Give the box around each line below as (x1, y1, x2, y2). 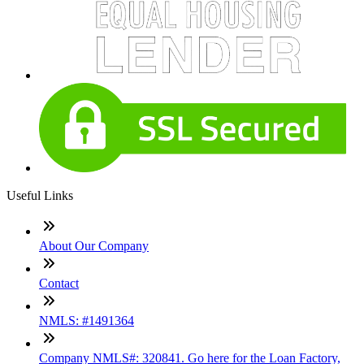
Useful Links (6, 188, 73, 202)
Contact (39, 275, 79, 290)
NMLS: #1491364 (39, 313, 134, 327)
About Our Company (39, 238, 149, 253)
